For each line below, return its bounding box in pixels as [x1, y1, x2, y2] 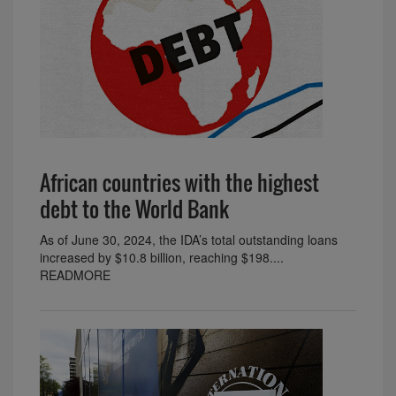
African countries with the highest [40, 165, 319, 198]
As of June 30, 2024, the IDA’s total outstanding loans [40, 230, 338, 248]
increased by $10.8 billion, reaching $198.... [40, 247, 284, 266]
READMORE [40, 265, 110, 284]
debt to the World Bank [40, 192, 229, 225]
